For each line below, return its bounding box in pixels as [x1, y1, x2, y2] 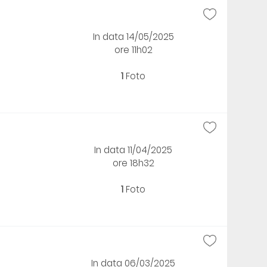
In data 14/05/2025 [92, 30, 174, 43]
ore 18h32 [112, 156, 154, 169]
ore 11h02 [114, 43, 153, 56]
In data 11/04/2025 [94, 143, 173, 156]
